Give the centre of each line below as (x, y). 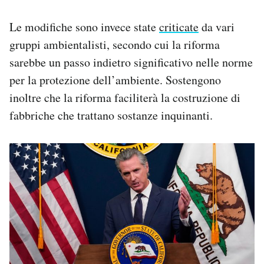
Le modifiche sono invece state (84, 27)
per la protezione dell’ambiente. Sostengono (115, 80)
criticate (179, 27)
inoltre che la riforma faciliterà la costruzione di (125, 97)
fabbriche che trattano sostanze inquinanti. (111, 115)
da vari (217, 27)
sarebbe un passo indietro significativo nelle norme (131, 62)
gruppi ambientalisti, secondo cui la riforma (115, 44)
